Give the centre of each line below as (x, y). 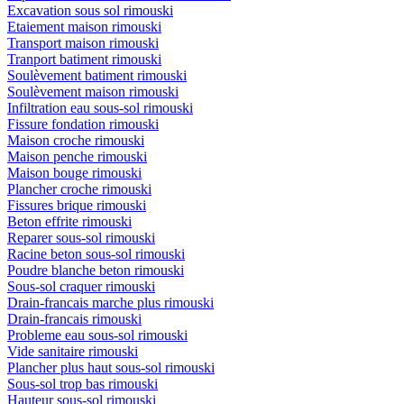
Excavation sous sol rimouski (90, 11)
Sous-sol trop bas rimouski (83, 384)
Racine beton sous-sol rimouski (96, 254)
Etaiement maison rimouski (84, 27)
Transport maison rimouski (83, 43)
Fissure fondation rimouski (83, 124)
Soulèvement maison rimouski (93, 92)
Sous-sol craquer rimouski (81, 287)
